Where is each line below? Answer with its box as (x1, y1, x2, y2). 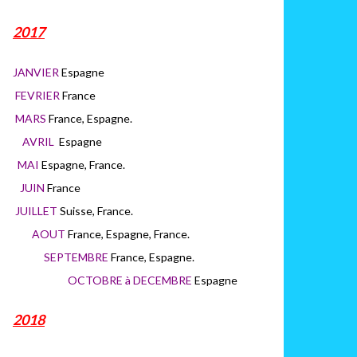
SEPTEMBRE (44, 250, 111, 264)
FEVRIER (15, 88, 62, 102)
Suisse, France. (60, 204, 265, 218)
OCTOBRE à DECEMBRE (68, 273, 194, 287)
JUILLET (15, 204, 60, 218)
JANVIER (13, 65, 61, 79)
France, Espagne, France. (65, 227, 264, 241)
